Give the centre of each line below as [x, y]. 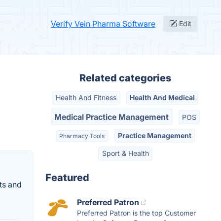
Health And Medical [162, 98]
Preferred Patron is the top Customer [136, 213]
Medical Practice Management [112, 117]
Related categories [125, 78]
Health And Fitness [86, 98]
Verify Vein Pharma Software [103, 24]
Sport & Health [125, 153]
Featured [67, 177]
